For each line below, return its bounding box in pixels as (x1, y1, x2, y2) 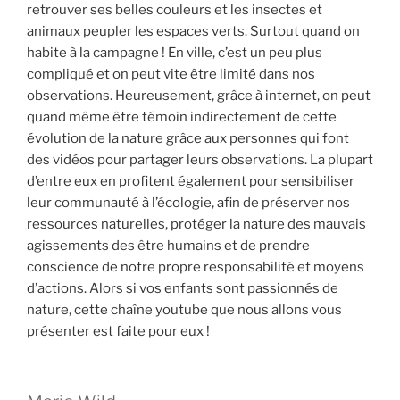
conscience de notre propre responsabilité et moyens (27, 259, 364, 275)
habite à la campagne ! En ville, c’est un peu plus (27, 45, 322, 61)
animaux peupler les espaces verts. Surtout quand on (27, 23, 360, 39)
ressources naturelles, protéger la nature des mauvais (27, 216, 366, 232)
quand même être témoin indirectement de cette (27, 109, 337, 125)
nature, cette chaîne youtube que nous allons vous (27, 302, 342, 318)
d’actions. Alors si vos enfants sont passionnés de (27, 280, 338, 296)
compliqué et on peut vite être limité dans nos (27, 66, 315, 82)
